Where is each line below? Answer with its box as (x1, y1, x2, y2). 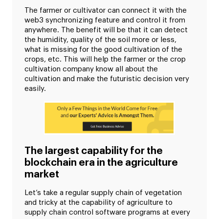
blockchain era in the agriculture (24, 158, 178, 168)
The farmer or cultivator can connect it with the (24, 7, 187, 15)
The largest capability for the (24, 146, 163, 156)
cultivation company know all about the (24, 66, 158, 73)
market (24, 170, 59, 180)
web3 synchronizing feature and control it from (24, 17, 185, 24)
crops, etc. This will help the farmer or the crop (24, 56, 186, 64)
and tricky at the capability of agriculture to (24, 199, 173, 207)
